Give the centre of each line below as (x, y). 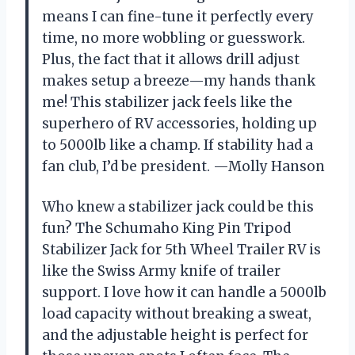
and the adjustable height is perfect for (175, 335)
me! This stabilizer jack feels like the (167, 102)
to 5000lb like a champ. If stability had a (177, 145)
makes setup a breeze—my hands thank (179, 80)
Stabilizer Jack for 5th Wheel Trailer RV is (181, 249)
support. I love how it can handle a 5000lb (184, 292)
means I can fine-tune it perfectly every (178, 16)
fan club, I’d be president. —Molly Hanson (183, 166)
